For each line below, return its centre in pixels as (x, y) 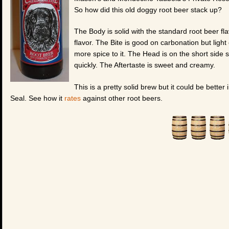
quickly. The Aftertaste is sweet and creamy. (145, 65)
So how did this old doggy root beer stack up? (148, 9)
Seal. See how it (37, 98)
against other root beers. (122, 98)
